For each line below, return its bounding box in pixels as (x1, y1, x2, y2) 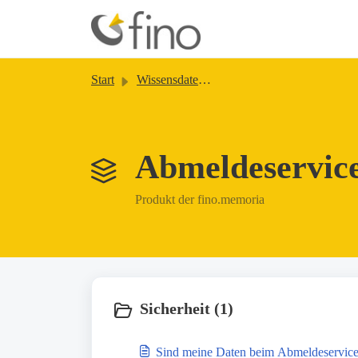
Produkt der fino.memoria (135, 193, 265, 206)
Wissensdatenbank (137, 73, 198, 86)
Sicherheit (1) (140, 300, 233, 317)
